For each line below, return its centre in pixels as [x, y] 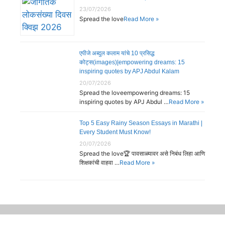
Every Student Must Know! [115, 132]
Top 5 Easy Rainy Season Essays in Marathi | [141, 123]
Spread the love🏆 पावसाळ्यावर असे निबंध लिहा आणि [142, 154]
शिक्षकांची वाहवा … [99, 163]
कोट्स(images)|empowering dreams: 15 [132, 63]
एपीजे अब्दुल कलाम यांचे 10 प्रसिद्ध [117, 53]
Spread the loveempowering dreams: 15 [135, 93]
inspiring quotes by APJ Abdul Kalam [129, 72]
